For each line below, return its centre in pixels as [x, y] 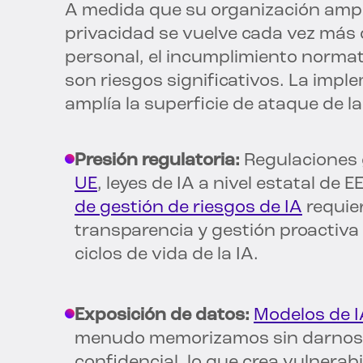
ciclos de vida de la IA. [167, 255]
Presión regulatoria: [157, 161]
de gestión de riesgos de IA [188, 208]
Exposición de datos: [162, 316]
